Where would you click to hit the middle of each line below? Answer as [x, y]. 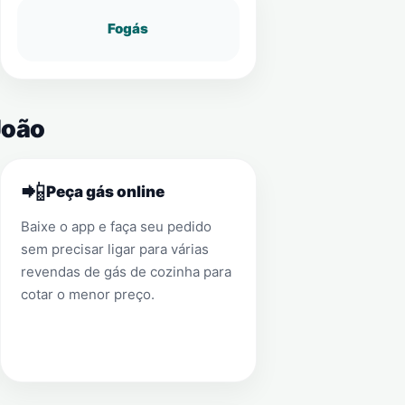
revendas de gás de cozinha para [126, 272]
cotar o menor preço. [87, 294]
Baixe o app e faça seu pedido [116, 226]
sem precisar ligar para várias [114, 249]
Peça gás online [105, 192]
